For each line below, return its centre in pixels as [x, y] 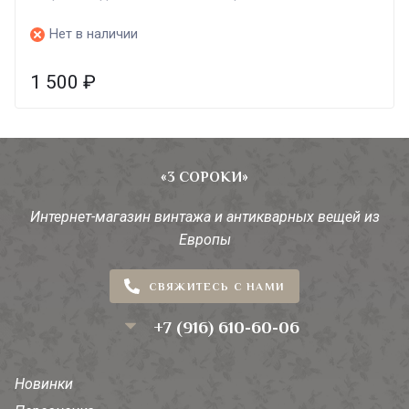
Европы [204, 240]
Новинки [44, 384]
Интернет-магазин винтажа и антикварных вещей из [204, 217]
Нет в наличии [94, 35]
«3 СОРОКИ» [204, 178]
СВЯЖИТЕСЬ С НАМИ [217, 286]
